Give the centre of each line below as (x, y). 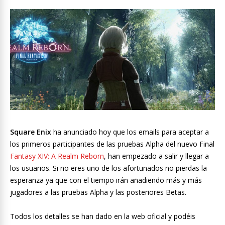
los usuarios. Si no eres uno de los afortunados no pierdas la (108, 168)
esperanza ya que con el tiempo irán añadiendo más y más (106, 180)
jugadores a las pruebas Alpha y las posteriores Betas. (98, 192)
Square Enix (31, 132)
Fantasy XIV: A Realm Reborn (57, 156)
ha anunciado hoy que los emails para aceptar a (130, 132)
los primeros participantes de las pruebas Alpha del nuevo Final (112, 144)
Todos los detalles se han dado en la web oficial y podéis (103, 216)
